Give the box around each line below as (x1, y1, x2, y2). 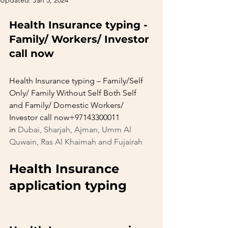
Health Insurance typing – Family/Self (9, 76, 145, 85)
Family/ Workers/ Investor (9, 33, 152, 45)
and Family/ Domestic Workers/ (9, 100, 126, 110)
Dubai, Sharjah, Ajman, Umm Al (18, 125, 133, 134)
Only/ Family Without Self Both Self (9, 88, 138, 98)
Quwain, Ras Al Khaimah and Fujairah (9, 137, 142, 147)
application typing (9, 178, 152, 193)
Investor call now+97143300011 (9, 112, 122, 122)
